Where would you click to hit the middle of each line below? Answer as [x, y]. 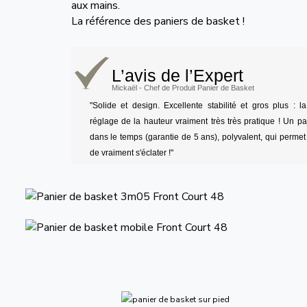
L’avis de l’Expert [177, 75]
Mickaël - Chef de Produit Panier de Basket [183, 88]
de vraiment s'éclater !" [131, 153]
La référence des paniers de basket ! [158, 21]
